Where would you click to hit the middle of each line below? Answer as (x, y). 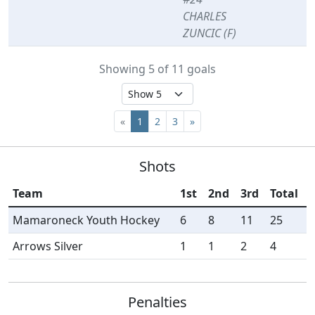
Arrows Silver (48, 246)
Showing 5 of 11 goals (157, 69)
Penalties (157, 302)
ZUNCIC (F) (210, 33)
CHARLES (205, 17)
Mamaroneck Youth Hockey (86, 220)
